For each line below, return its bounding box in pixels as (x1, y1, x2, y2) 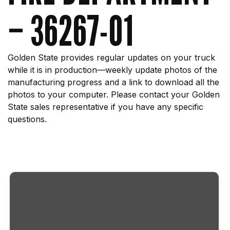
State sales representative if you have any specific (8, 102, 203, 112)
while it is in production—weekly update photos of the (8, 65, 217, 75)
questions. (8, 114, 47, 124)
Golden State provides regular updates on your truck (8, 52, 215, 63)
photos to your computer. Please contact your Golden (8, 89, 220, 100)
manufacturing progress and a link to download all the (8, 77, 219, 87)
